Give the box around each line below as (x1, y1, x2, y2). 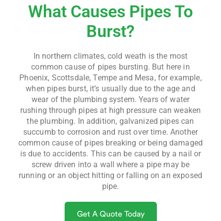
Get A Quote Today (76, 210, 145, 218)
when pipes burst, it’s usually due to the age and (26, 83, 195, 93)
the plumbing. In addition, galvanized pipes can (27, 116, 194, 126)
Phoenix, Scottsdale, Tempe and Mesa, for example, (19, 73, 202, 82)
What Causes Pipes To (28, 1, 193, 21)
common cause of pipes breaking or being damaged (18, 138, 203, 147)
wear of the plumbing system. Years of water (31, 94, 190, 104)
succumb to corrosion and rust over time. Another (23, 127, 198, 137)
